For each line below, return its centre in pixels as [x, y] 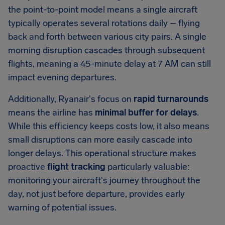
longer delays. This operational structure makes [102, 153]
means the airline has [51, 113]
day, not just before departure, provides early [96, 194]
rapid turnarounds [171, 99]
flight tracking [76, 167]
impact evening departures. [62, 78]
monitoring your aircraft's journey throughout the [104, 181]
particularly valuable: [148, 167]
